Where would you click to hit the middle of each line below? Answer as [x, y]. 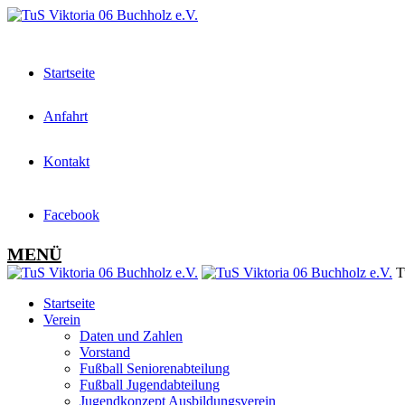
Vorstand [105, 352]
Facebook [71, 215]
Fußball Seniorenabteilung [155, 368]
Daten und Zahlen [131, 336]
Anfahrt [66, 116]
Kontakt [66, 161]
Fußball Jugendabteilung [150, 385]
